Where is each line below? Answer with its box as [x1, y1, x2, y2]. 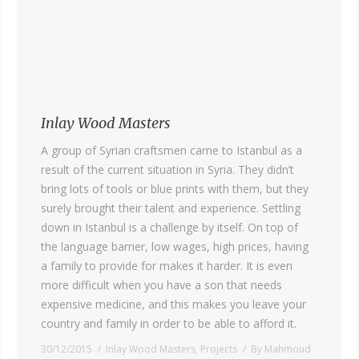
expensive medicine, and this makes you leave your [41, 296, 306, 312]
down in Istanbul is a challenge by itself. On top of [41, 219, 298, 235]
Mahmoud [264, 341, 311, 356]
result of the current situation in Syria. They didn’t [41, 161, 294, 177]
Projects [200, 341, 237, 356]
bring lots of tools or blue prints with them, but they [41, 180, 309, 196]
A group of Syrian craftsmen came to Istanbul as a [41, 142, 302, 158]
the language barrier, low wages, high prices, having [41, 238, 309, 254]
